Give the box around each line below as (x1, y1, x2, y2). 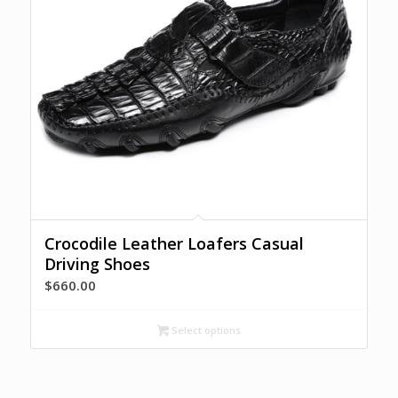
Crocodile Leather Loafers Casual (44, 232, 304, 254)
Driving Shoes (44, 252, 150, 275)
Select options (168, 322, 241, 337)
